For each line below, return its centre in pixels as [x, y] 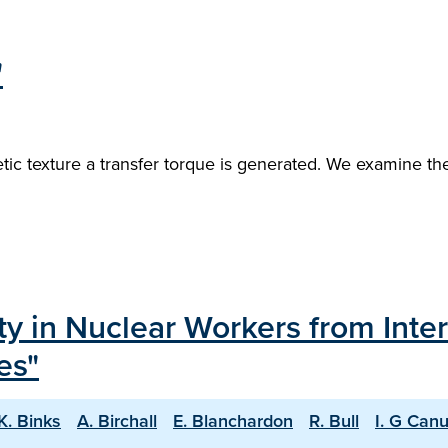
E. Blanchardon [233, 420]
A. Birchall [117, 420]
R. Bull [334, 420]
